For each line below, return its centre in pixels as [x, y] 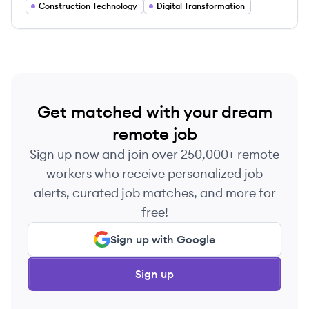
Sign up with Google [163, 239]
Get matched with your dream [154, 112]
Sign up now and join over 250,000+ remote [154, 154]
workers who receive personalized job [154, 173]
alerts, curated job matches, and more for [154, 193]
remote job [154, 134]
